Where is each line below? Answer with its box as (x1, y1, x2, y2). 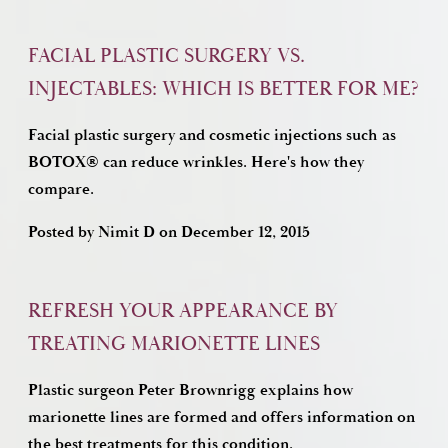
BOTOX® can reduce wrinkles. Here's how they (28, 152, 364, 173)
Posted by (28, 222, 98, 243)
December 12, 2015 (181, 222, 310, 243)
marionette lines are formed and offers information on (28, 407, 415, 428)
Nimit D (98, 222, 155, 243)
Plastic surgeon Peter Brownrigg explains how (28, 380, 353, 401)
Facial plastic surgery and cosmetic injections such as (28, 125, 396, 146)
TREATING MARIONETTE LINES (28, 331, 320, 357)
